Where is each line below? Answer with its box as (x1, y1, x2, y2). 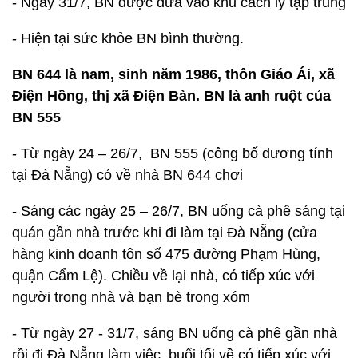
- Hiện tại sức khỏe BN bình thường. (12, 30, 244, 46)
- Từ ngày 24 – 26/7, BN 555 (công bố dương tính (12, 145, 333, 161)
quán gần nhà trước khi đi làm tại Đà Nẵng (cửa (12, 225, 317, 241)
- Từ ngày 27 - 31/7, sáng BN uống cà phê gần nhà (12, 325, 337, 341)
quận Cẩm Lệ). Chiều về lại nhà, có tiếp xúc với (12, 268, 315, 284)
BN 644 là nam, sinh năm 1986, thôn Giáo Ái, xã (12, 66, 335, 82)
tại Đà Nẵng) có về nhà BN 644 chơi (12, 167, 243, 183)
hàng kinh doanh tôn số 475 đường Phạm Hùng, (12, 246, 320, 262)
